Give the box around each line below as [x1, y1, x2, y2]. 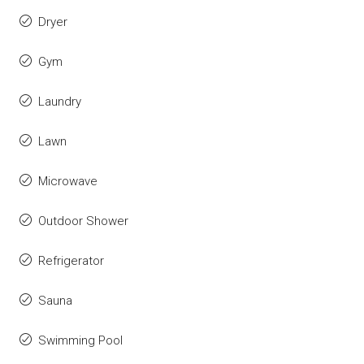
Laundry [38, 94, 81, 110]
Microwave [38, 174, 97, 189]
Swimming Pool [38, 333, 123, 349]
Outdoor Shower [38, 214, 128, 229]
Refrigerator [38, 253, 104, 269]
